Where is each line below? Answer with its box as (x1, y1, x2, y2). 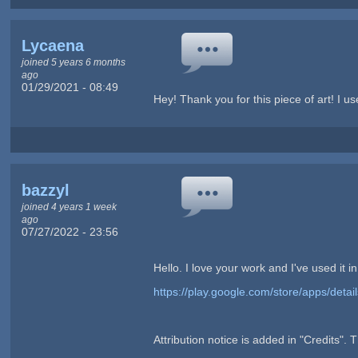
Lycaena (21, 37, 84, 55)
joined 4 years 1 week (21, 201, 117, 212)
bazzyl (21, 181, 70, 199)
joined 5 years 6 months (21, 57, 125, 68)
